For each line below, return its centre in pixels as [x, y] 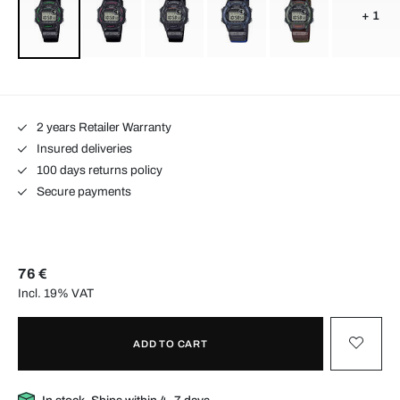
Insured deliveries [83, 148]
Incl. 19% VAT [56, 293]
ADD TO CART [171, 343]
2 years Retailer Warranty [102, 127]
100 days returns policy [98, 170]
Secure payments [82, 191]
